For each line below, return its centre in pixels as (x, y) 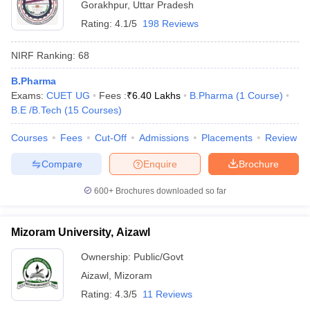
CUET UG (68, 95)
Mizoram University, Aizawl (81, 232)
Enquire (160, 164)
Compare (62, 164)
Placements (227, 138)
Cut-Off (111, 138)
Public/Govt (158, 257)
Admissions (164, 138)
